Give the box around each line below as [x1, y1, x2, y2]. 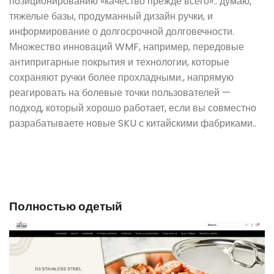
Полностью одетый [9, 198, 122, 215]
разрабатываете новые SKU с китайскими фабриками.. [9, 116, 256, 130]
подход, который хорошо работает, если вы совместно [9, 100, 256, 115]
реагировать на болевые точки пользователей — [9, 85, 231, 100]
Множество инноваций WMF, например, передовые [9, 39, 244, 54]
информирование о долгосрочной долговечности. [9, 24, 234, 39]
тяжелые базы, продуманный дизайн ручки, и [9, 9, 213, 23]
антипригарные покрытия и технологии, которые [9, 54, 229, 69]
